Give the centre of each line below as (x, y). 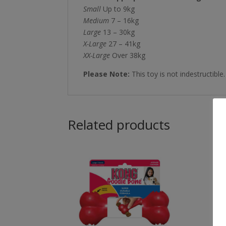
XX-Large (97, 55)
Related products (119, 124)
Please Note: (107, 74)
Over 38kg (128, 55)
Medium (96, 20)
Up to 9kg (118, 9)
